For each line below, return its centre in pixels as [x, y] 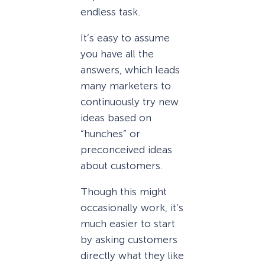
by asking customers [129, 240]
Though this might [124, 192]
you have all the [117, 54]
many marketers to [126, 86]
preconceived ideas [126, 150]
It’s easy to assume [125, 38]
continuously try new [130, 102]
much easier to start [128, 224]
